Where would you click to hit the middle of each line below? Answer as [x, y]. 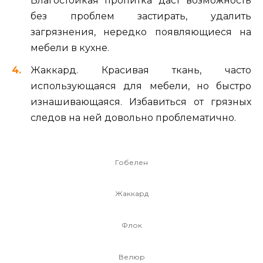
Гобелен [131, 162]
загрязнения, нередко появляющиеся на [141, 32]
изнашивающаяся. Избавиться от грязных [141, 102]
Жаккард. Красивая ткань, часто [141, 70]
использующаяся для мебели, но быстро [141, 86]
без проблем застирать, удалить [141, 16]
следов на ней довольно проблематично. [133, 117]
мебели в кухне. [70, 48]
